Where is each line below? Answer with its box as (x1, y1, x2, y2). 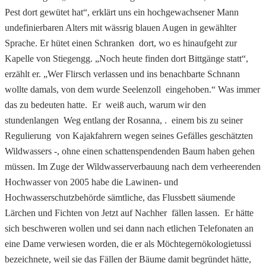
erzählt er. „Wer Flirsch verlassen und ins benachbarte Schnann (5, 68, 240, 79)
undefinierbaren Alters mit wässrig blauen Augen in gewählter (5, 22, 236, 33)
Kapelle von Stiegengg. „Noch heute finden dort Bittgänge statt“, (5, 53, 248, 64)
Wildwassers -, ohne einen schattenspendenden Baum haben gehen (5, 145, 255, 156)
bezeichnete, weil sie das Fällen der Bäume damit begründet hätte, (5, 254, 251, 264)
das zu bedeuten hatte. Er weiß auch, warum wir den (5, 99, 206, 110)
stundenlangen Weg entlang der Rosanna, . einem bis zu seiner (5, 115, 243, 125)
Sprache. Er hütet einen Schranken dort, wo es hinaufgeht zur (5, 37, 237, 48)
